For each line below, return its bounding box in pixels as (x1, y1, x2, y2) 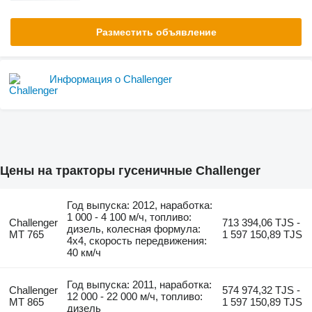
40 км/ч (67, 247, 102, 259)
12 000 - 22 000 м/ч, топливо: (67, 290, 203, 303)
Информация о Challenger (49, 73, 172, 85)
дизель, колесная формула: (67, 223, 201, 235)
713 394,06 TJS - (222, 217, 301, 229)
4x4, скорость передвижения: (67, 235, 208, 247)
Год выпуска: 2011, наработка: (67, 279, 212, 291)
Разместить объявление (95, 26, 217, 38)
